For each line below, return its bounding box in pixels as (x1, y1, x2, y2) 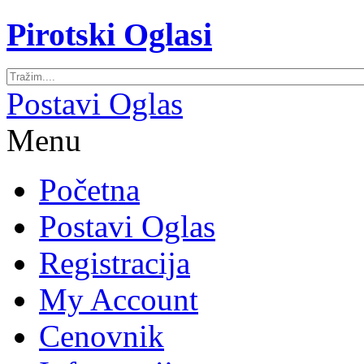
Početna (39, 172, 140, 208)
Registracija (39, 245, 190, 281)
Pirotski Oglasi (6, 15, 212, 53)
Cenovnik (39, 318, 164, 354)
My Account (39, 282, 198, 318)
